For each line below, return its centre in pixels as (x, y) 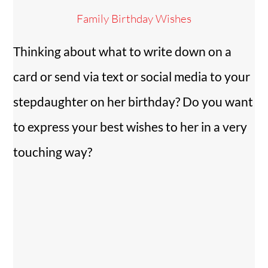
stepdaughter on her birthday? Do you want (133, 101)
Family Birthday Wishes (134, 19)
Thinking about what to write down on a (123, 51)
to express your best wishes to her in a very (130, 126)
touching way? (53, 151)
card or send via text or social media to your (132, 76)
